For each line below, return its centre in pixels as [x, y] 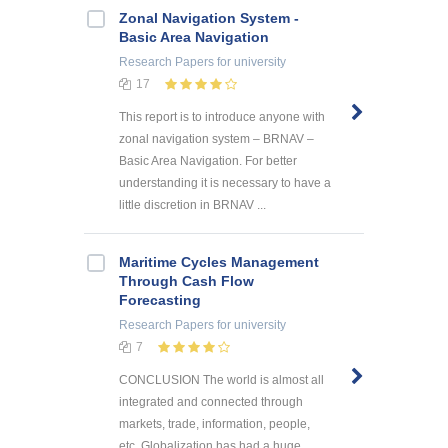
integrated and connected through [211, 401]
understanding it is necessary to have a [225, 183]
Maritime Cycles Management [219, 262]
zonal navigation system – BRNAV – [216, 139]
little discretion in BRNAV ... [192, 205]
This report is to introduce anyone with [222, 117]
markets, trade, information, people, [214, 423]
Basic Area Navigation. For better [208, 161]
